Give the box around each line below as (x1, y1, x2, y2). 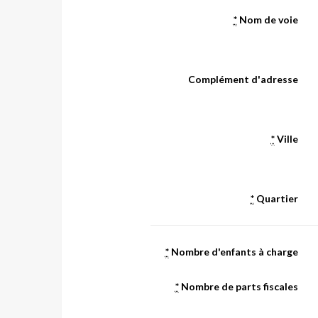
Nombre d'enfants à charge (168, 246, 298, 258)
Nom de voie (236, 13, 298, 26)
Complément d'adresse (187, 73, 298, 85)
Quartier (253, 192, 298, 204)
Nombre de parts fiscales (178, 280, 298, 292)
